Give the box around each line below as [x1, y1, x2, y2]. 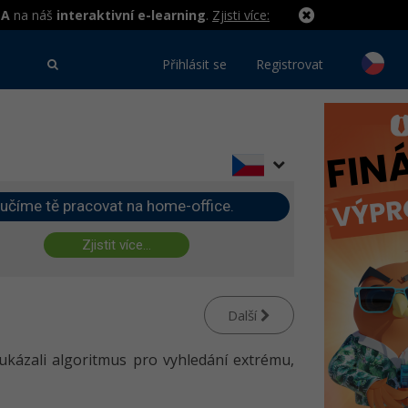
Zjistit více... [81, 237, 151, 253]
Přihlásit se [162, 58, 227, 71]
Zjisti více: [212, 6, 270, 24]
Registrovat [256, 58, 323, 71]
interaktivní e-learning [56, 6, 206, 24]
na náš [10, 6, 56, 24]
